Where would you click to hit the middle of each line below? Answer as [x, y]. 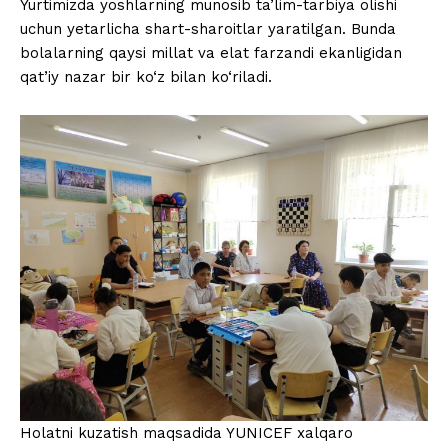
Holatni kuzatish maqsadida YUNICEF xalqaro [186, 433]
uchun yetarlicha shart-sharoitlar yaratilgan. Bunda [208, 29]
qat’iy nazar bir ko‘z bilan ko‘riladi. [146, 77]
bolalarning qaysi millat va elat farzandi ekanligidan [211, 53]
